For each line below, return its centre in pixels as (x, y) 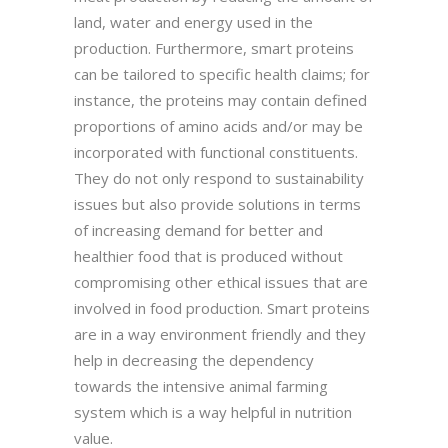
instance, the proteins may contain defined (220, 99)
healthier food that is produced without (208, 255)
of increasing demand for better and (198, 229)
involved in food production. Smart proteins (222, 307)
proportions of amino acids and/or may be (218, 125)
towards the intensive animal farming (201, 385)
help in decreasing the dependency (194, 359)
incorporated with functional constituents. (216, 151)
